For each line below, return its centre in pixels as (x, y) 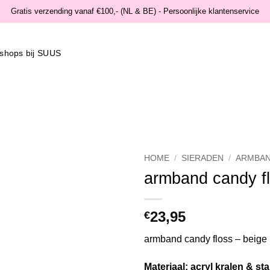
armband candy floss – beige (206, 239)
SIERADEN (203, 158)
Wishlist (102, 188)
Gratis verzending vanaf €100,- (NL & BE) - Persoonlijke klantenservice (135, 11)
